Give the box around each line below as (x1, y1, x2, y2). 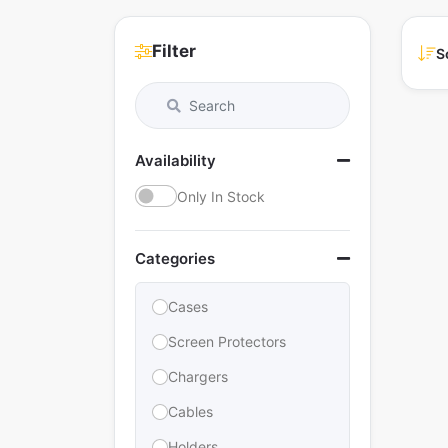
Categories (135, 249, 215, 268)
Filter (152, 41, 196, 61)
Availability (135, 151, 216, 170)
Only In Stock (177, 187, 265, 205)
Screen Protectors (168, 333, 286, 350)
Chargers (168, 368, 228, 385)
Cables (168, 403, 213, 420)
